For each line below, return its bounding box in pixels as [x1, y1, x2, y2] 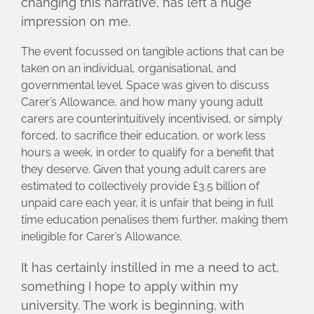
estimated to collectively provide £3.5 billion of [21, 179, 259, 193]
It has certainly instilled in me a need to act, [21, 260, 279, 275]
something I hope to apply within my [21, 279, 238, 294]
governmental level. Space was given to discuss [21, 78, 269, 92]
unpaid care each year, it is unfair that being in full [21, 196, 273, 210]
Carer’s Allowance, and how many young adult [21, 95, 263, 109]
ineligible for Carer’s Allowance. [21, 229, 182, 243]
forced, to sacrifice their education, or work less [21, 128, 266, 142]
